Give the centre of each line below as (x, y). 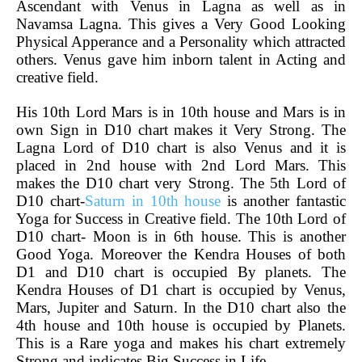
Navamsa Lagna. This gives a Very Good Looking (181, 23)
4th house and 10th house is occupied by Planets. (181, 325)
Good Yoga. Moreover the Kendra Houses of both (181, 254)
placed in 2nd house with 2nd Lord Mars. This (181, 165)
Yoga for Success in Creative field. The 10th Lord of (181, 218)
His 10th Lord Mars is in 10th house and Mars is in (181, 112)
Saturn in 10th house (153, 200)
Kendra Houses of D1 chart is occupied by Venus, (181, 289)
